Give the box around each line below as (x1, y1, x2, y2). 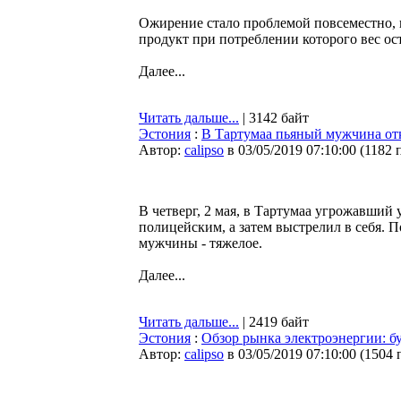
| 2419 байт (239, 314, 309, 329)
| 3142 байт (239, 110, 309, 125)
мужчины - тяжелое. (139, 235, 262, 251)
